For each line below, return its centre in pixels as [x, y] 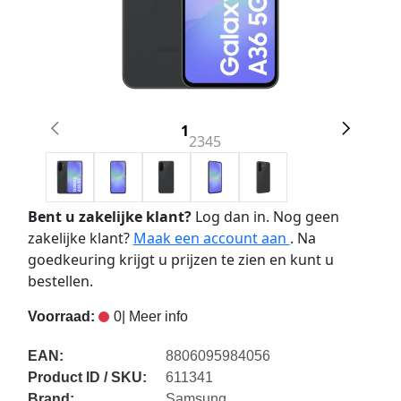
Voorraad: [61, 317]
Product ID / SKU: [87, 378]
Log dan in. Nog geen [265, 217]
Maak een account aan [211, 239]
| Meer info [154, 317]
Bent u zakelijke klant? [109, 217]
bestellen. [60, 282]
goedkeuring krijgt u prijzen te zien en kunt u [180, 260]
